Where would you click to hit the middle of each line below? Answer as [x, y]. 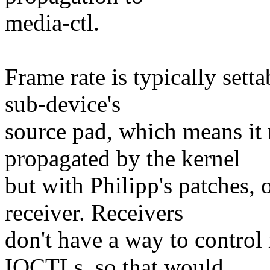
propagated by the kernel [123, 159]
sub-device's [63, 104]
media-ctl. [52, 23]
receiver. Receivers [94, 213]
